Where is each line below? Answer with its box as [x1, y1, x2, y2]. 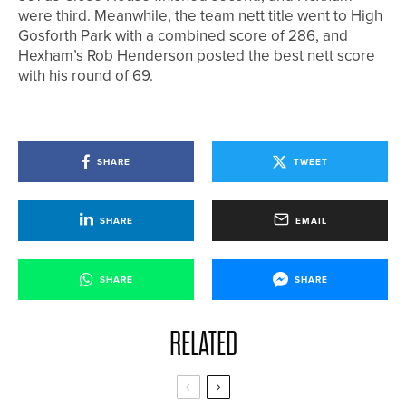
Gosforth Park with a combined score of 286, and [18, 24, 348, 46]
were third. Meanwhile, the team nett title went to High [18, 5, 382, 26]
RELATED [169, 326, 237, 362]
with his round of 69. [18, 64, 153, 86]
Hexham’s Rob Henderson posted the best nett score [18, 44, 375, 66]
